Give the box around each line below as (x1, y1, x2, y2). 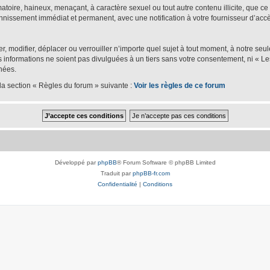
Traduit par (100, 169, 133, 177)
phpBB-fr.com (132, 169, 170, 177)
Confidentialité (98, 180, 137, 187)
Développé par (54, 159, 98, 166)
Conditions (143, 180, 172, 187)
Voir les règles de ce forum (134, 81, 225, 90)
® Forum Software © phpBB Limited (116, 159, 216, 166)
